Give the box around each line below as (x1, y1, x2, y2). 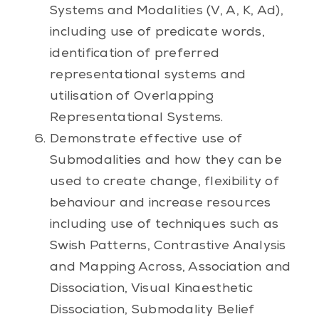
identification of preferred (49, 47, 220, 61)
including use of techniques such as (49, 218, 279, 231)
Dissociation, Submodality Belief (49, 303, 255, 317)
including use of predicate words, (49, 26, 265, 39)
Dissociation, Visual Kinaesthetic (49, 282, 253, 296)
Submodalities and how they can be (49, 154, 282, 167)
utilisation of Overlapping (49, 90, 214, 103)
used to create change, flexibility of (49, 175, 279, 189)
